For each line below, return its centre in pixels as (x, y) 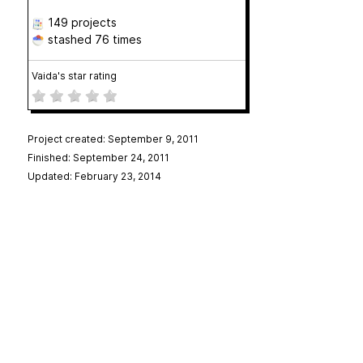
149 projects (82, 22)
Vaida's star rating (74, 76)
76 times (118, 39)
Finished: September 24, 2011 (98, 158)
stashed (69, 39)
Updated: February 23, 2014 (94, 176)
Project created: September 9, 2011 (113, 139)
